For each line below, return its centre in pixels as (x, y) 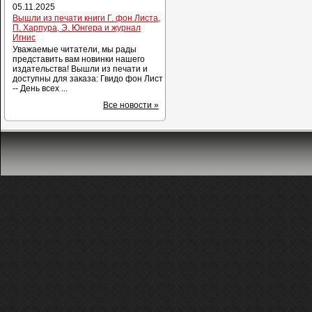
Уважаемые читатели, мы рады (75, 49)
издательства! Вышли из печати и (80, 69)
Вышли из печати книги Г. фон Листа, (87, 18)
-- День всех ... (40, 88)
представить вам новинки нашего (79, 59)
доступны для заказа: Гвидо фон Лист (88, 78)
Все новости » (131, 105)
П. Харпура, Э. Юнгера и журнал (77, 28)
